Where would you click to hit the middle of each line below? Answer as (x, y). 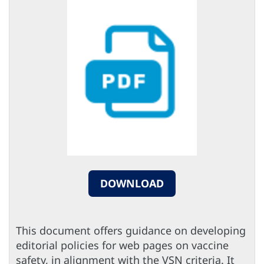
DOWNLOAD (132, 184)
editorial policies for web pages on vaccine (122, 245)
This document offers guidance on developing (131, 231)
